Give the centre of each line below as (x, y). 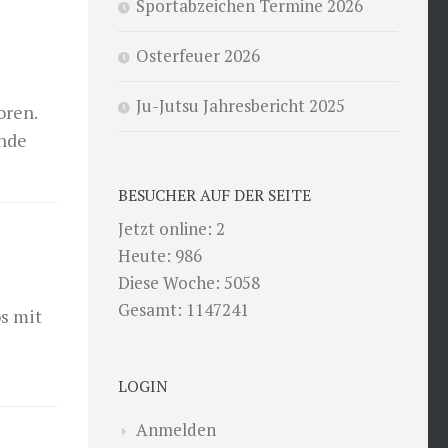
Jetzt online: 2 (171, 228)
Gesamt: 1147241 (183, 309)
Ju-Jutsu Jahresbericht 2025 (240, 105)
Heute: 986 (160, 255)
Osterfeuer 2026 (198, 55)
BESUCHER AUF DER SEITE (214, 194)
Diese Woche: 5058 (189, 282)
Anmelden (176, 429)
